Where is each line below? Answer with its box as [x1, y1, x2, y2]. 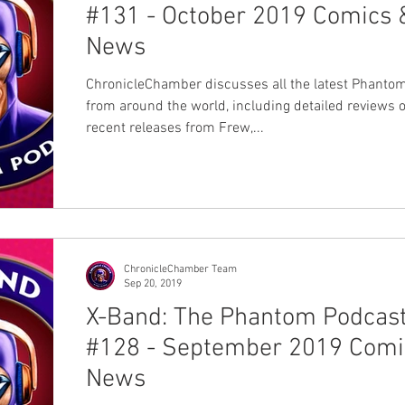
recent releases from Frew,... [86, 119, 264, 137]
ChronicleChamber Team [124, 262, 237, 276]
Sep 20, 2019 [124, 278, 182, 290]
